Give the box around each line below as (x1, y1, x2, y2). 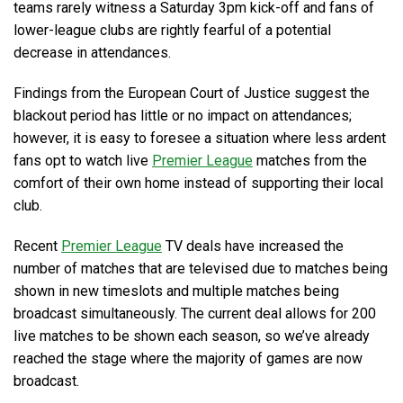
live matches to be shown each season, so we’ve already (13, 327, 370, 345)
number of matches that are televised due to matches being (13, 260, 388, 277)
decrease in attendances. (13, 44, 171, 61)
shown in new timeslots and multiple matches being (13, 282, 339, 300)
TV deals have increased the (162, 237, 344, 255)
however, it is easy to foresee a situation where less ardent (13, 130, 386, 147)
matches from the (253, 152, 367, 169)
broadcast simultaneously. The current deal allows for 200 (13, 305, 376, 322)
